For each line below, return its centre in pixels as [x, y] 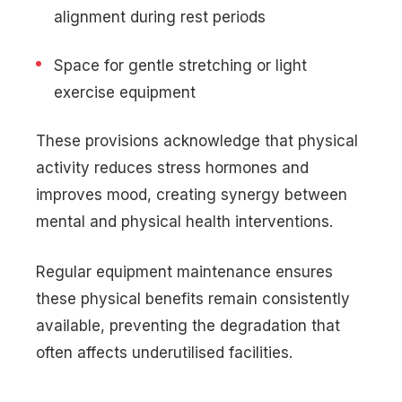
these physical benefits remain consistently [193, 298]
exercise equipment [125, 93]
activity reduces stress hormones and [172, 168]
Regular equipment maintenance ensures [184, 271]
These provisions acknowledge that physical [197, 141]
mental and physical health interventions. [184, 222]
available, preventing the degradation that [188, 325]
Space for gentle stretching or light [180, 66]
